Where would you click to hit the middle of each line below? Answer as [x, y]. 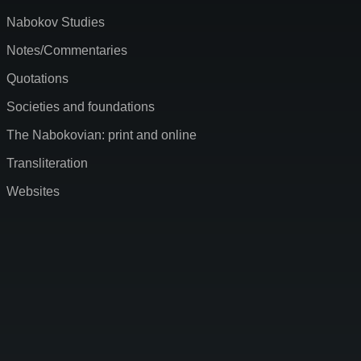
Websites [33, 192]
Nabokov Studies [56, 23]
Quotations [37, 79]
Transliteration [47, 164]
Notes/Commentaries [67, 51]
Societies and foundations [81, 107]
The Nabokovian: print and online [102, 135]
